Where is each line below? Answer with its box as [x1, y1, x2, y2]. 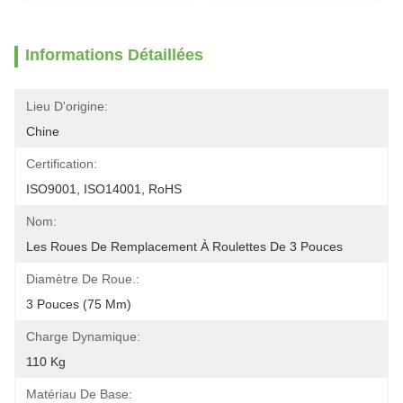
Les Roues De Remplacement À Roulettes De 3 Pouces [26, 239, 343, 254]
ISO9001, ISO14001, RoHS [26, 182, 182, 196]
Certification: [26, 157, 97, 171]
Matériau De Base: [26, 387, 132, 401]
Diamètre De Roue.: [26, 272, 139, 286]
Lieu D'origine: [26, 99, 108, 113]
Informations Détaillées [25, 46, 203, 64]
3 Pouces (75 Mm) [26, 297, 131, 311]
